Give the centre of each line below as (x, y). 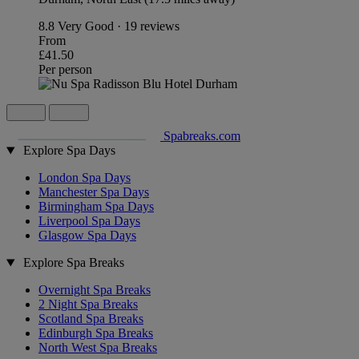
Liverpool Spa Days (89, 221)
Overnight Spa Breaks (95, 290)
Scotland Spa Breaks (91, 319)
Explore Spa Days (69, 151)
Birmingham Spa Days (96, 207)
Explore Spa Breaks (73, 263)
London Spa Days (85, 178)
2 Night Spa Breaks (88, 305)
